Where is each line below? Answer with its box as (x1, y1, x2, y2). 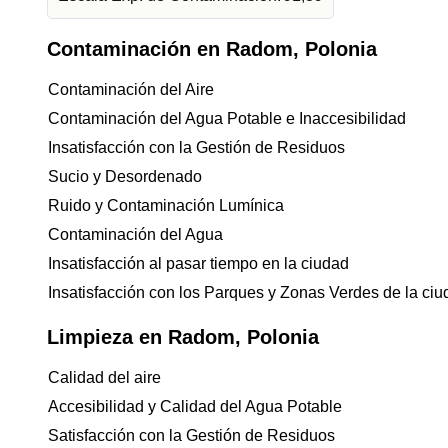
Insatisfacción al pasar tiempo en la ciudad (48, 255, 349, 272)
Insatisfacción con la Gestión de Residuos (48, 139, 345, 156)
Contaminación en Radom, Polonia (47, 38, 377, 60)
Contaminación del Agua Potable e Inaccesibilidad (48, 110, 406, 127)
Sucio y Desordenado (48, 168, 202, 185)
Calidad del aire (48, 369, 161, 386)
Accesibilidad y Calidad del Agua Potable (48, 398, 342, 415)
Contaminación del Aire (48, 81, 214, 98)
